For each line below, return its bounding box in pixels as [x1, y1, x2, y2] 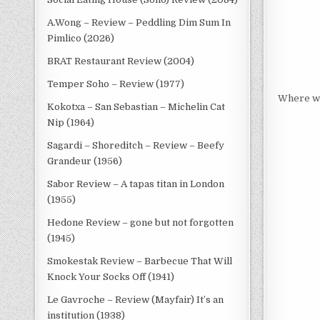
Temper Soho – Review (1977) [47, 79, 185, 89]
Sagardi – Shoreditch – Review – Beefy [47, 140, 225, 151]
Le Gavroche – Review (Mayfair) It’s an [47, 294, 224, 305]
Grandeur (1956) [47, 156, 123, 166]
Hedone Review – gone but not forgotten [47, 217, 234, 228]
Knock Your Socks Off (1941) [47, 271, 175, 282]
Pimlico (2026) [47, 33, 115, 44]
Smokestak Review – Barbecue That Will [47, 256, 233, 266]
